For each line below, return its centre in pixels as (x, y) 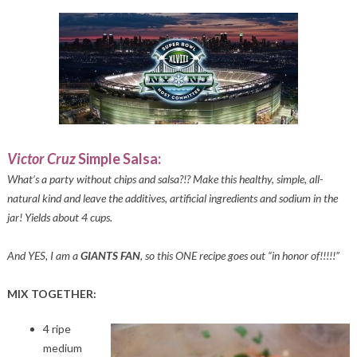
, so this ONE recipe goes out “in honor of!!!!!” (241, 255)
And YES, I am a (43, 255)
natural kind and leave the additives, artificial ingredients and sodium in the (172, 198)
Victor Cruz (41, 158)
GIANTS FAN (110, 255)
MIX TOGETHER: (51, 293)
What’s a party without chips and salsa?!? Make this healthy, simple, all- (165, 178)
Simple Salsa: (118, 158)
